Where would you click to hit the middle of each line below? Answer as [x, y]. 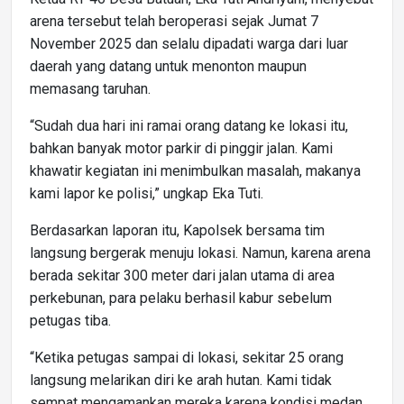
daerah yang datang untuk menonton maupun [168, 66]
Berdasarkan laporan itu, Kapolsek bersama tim [177, 230]
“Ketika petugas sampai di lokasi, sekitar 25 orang [187, 357]
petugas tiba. [70, 320]
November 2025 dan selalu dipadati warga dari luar [189, 43]
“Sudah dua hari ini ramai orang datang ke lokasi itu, [189, 125]
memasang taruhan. [90, 88]
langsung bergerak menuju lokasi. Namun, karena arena [200, 252]
